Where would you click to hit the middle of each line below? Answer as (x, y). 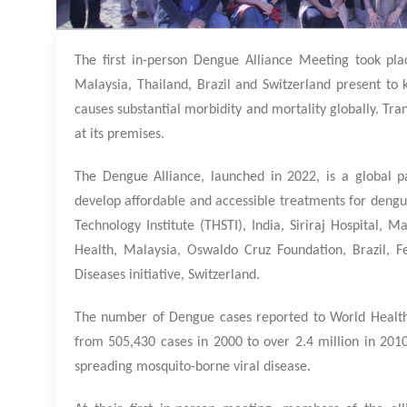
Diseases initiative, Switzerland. (167, 276)
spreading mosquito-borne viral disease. (193, 367)
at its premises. (119, 135)
